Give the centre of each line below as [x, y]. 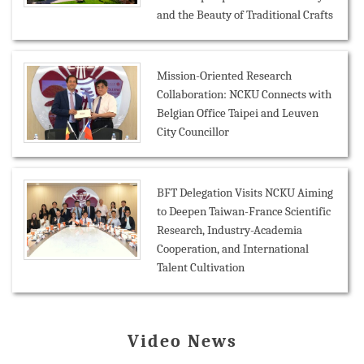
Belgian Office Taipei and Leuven [238, 113]
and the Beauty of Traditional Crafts [245, 15]
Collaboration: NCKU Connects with [244, 95]
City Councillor [193, 132]
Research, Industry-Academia [230, 230]
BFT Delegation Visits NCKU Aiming [245, 193]
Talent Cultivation [201, 268]
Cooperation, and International [233, 249]
